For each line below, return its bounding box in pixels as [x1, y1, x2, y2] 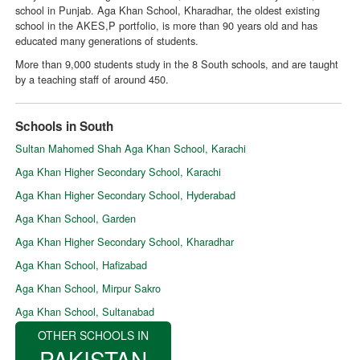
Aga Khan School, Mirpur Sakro [15, 280, 162, 297]
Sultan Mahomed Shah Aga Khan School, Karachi [15, 141, 247, 157]
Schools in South [15, 117, 114, 136]
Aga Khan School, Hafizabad [15, 257, 148, 273]
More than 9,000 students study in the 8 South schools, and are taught [15, 56, 339, 72]
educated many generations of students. [15, 33, 199, 49]
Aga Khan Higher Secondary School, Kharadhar [15, 234, 235, 250]
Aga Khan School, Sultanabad [15, 304, 155, 320]
